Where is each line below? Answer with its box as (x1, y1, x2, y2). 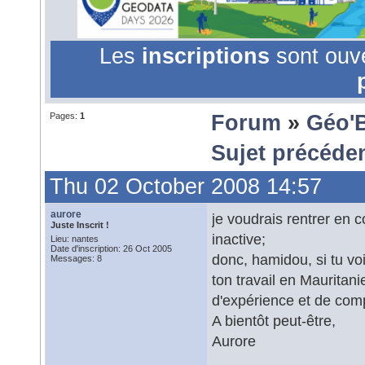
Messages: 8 (51, 253, 102, 263)
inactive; (212, 231, 266, 248)
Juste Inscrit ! (51, 220, 109, 230)
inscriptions (141, 44, 276, 68)
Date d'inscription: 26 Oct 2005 (51, 244, 172, 253)
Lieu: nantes (51, 234, 99, 244)
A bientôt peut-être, (212, 312, 336, 329)
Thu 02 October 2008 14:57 (50, 174, 322, 199)
